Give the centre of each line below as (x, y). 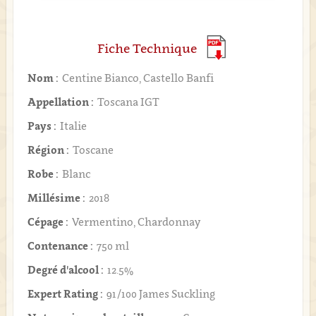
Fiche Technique (147, 49)
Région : (48, 150)
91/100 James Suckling (160, 294)
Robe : (43, 174)
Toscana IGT (128, 102)
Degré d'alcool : (65, 270)
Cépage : (48, 222)
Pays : (42, 126)
